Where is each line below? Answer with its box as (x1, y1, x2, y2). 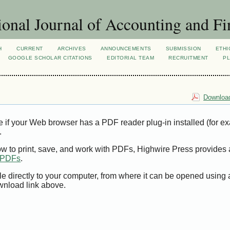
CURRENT (16, 46, 43, 51)
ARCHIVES (57, 46, 86, 51)
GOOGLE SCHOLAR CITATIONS (8, 55, 92, 61)
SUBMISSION (165, 46, 201, 51)
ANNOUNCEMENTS (100, 46, 151, 51)
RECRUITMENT (168, 55, 209, 61)
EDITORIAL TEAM (107, 55, 155, 61)
